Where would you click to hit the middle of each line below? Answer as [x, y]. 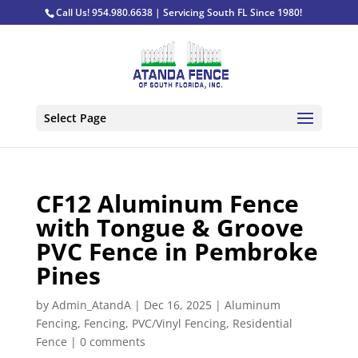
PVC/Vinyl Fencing [179, 323]
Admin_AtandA [91, 305]
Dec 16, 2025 [177, 305]
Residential [262, 323]
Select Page [75, 118]
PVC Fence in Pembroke [177, 251]
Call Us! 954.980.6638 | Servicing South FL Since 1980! [179, 12]
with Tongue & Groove [169, 227]
